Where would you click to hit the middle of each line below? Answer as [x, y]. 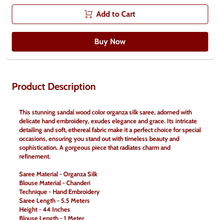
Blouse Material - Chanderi [55, 183]
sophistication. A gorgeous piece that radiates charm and [95, 147]
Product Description [54, 86]
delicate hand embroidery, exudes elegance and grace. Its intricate [108, 121]
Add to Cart [116, 14]
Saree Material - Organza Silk [58, 174]
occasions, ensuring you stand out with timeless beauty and [99, 138]
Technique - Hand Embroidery [59, 192]
